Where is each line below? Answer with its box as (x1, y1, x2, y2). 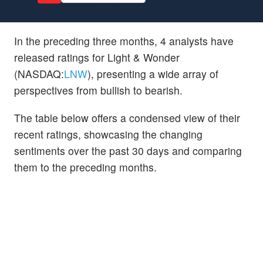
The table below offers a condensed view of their (14, 110, 240, 125)
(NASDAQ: (14, 66, 64, 81)
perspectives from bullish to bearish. (14, 82, 183, 97)
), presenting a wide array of (87, 66, 218, 81)
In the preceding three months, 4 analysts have (14, 33, 234, 48)
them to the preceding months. (14, 159, 157, 174)
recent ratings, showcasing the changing (14, 126, 203, 141)
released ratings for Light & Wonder (14, 49, 180, 65)
